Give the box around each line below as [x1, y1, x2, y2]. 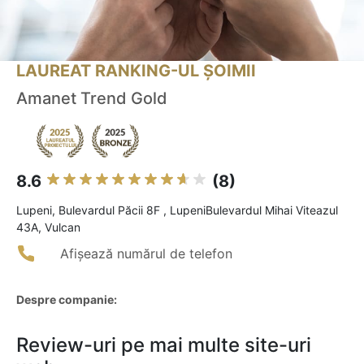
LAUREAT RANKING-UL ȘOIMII [16, 61, 256, 81]
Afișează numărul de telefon [60, 245, 232, 262]
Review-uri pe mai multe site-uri [16, 333, 311, 357]
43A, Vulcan [16, 220, 80, 235]
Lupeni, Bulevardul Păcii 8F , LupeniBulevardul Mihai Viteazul [16, 203, 338, 218]
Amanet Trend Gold [16, 89, 167, 109]
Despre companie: [16, 292, 117, 307]
